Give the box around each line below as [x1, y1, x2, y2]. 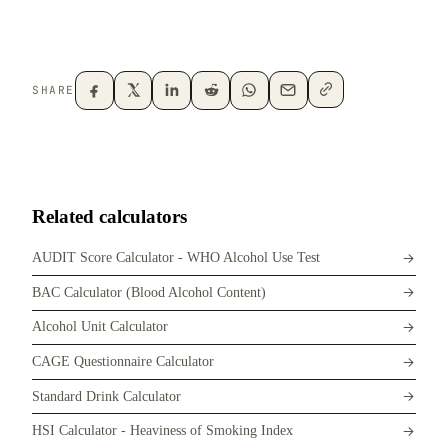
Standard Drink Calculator [32, 388, 181, 404]
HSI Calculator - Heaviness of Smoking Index [32, 423, 293, 439]
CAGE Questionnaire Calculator [32, 354, 214, 369]
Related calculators [32, 205, 187, 227]
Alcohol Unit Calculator [32, 319, 168, 335]
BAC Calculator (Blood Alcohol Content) [32, 284, 266, 300]
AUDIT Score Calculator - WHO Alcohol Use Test [32, 250, 320, 266]
